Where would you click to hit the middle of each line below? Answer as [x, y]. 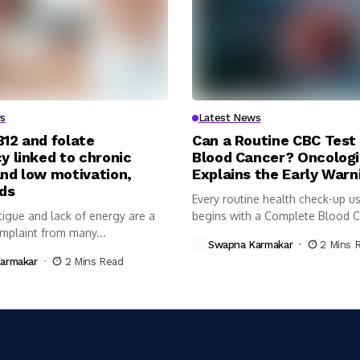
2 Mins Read [94, 261]
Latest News [229, 118]
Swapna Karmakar [251, 244]
